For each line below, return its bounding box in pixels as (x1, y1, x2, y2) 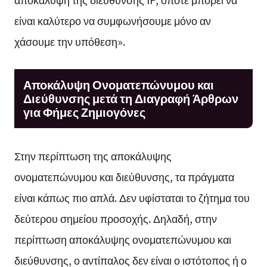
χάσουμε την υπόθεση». (14, 33, 125, 49)
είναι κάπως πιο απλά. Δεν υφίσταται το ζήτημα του (14, 190, 250, 206)
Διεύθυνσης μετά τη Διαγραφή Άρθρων (23, 89, 238, 107)
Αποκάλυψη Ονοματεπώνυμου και (23, 76, 214, 94)
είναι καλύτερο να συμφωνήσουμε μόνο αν (14, 12, 211, 28)
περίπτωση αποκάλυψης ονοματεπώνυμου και (14, 231, 231, 247)
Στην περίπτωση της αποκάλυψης (14, 148, 172, 164)
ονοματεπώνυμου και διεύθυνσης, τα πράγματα (14, 169, 234, 185)
